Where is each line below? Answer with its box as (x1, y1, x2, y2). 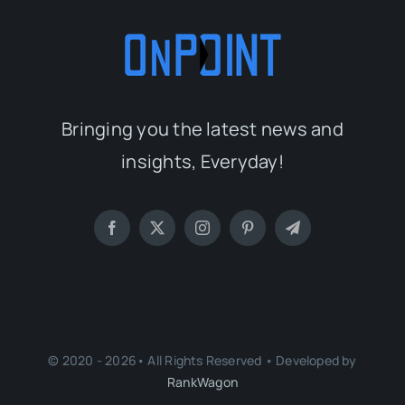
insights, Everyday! (121, 149, 284, 174)
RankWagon (167, 373, 238, 391)
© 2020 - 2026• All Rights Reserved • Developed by (48, 352, 357, 370)
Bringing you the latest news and (61, 117, 344, 142)
